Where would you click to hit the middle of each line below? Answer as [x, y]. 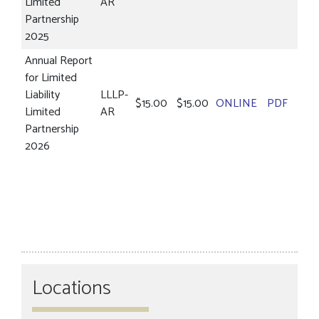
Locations [72, 288]
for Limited [51, 78]
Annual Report [59, 61]
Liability [42, 95]
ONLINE [238, 104]
